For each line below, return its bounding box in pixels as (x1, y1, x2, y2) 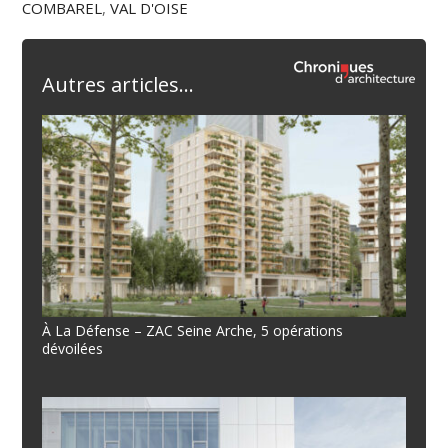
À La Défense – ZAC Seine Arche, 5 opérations (42, 320, 344, 340)
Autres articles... (42, 71, 195, 98)
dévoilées (42, 338, 104, 358)
